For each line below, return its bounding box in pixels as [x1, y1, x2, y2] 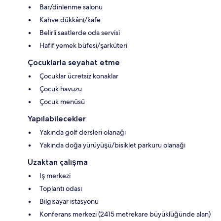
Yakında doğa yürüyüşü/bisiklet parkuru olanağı [39, 141, 185, 150]
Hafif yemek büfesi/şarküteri [39, 41, 127, 50]
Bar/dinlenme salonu [39, 2, 103, 12]
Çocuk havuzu [39, 84, 82, 94]
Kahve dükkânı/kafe [39, 15, 101, 25]
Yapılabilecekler [28, 114, 86, 124]
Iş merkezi [39, 171, 71, 181]
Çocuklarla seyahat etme [28, 58, 120, 68]
